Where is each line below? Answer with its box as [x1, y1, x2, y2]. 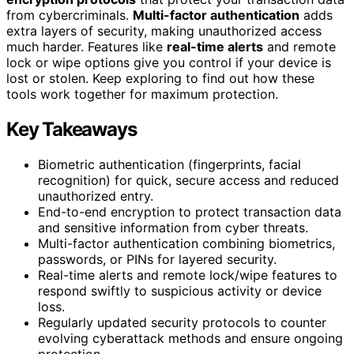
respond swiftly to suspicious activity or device [38, 283, 322, 299]
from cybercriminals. [6, 7, 133, 24]
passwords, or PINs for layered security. [38, 251, 277, 268]
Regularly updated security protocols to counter [38, 314, 326, 331]
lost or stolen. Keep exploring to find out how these [6, 70, 314, 87]
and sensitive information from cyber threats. [38, 220, 308, 236]
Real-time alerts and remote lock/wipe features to [38, 267, 337, 284]
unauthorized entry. [38, 188, 153, 205]
